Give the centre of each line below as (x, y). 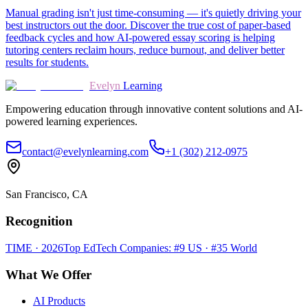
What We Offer (48, 274)
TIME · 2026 (34, 247)
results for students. (47, 63)
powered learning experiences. (71, 122)
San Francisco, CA (47, 195)
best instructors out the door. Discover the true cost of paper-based (148, 25)
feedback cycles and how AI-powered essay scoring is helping (140, 38)
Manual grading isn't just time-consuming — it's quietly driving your (153, 13)
